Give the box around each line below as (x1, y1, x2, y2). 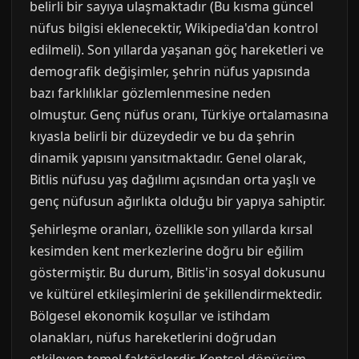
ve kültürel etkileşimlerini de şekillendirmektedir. (30, 285, 322, 303)
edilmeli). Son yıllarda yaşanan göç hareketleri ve (30, 41, 324, 58)
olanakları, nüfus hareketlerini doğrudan (30, 329, 276, 346)
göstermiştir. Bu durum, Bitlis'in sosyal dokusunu (30, 264, 325, 281)
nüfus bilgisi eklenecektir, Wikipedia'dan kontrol (30, 19, 318, 37)
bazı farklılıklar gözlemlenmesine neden (30, 84, 271, 102)
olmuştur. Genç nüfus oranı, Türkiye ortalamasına (30, 106, 329, 123)
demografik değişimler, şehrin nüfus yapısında (30, 63, 310, 80)
